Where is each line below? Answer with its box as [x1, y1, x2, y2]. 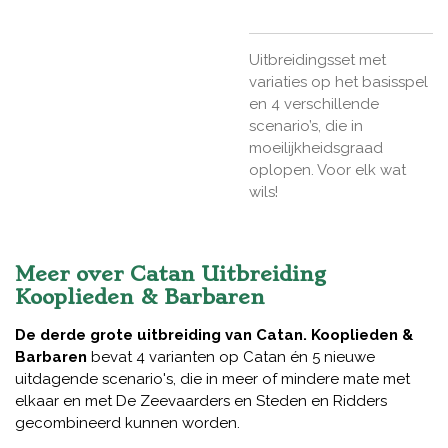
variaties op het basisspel [249, 72, 428, 91]
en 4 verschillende [249, 94, 379, 113]
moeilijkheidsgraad [249, 138, 383, 157]
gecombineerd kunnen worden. [15, 413, 240, 432]
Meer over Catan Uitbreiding [15, 261, 326, 286]
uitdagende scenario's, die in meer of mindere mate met [15, 369, 410, 388]
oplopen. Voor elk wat [249, 160, 406, 179]
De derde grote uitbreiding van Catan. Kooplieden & [15, 325, 413, 344]
